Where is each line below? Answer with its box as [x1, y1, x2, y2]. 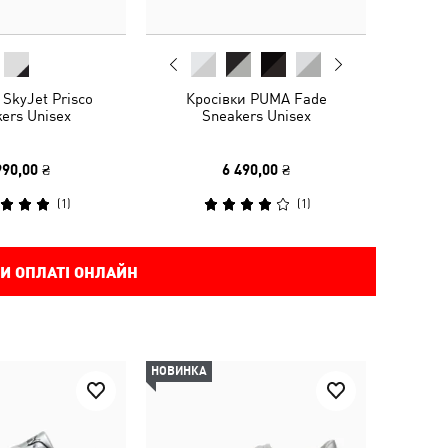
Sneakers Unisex [201, 107, 311, 124]
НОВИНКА [151, 364, 207, 378]
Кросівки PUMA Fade [185, 90, 327, 107]
